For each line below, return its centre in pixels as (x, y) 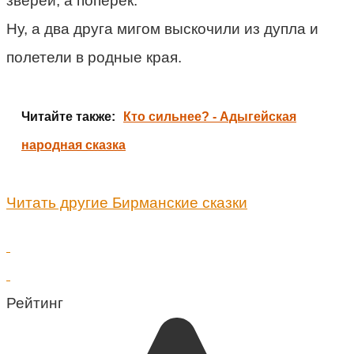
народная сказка (73, 145)
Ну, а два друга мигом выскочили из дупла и (162, 28)
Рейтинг (35, 303)
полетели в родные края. (94, 57)
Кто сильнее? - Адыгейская (210, 116)
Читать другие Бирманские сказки (127, 202)
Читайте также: (68, 116)
